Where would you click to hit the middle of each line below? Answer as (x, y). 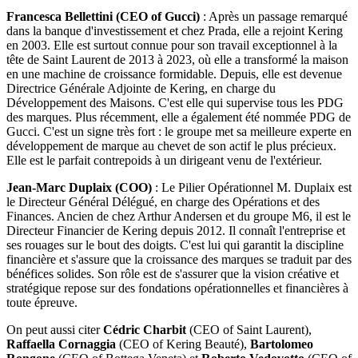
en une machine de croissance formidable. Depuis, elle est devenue (174, 74)
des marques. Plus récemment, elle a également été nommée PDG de (179, 117)
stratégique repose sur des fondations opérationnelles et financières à (177, 288)
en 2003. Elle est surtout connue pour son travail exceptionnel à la (172, 45)
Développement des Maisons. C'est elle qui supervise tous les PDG (175, 102)
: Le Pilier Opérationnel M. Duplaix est (252, 187)
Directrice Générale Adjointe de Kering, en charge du (141, 88)
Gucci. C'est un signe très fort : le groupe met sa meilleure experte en (179, 131)
